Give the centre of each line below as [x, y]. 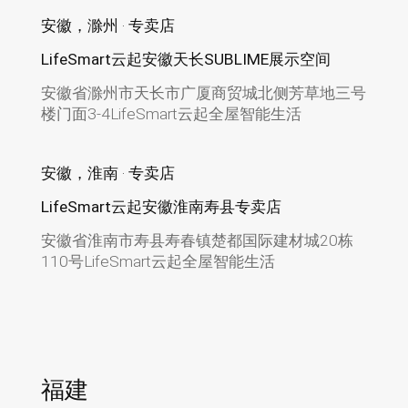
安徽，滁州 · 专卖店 [107, 25]
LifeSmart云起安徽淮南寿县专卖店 [161, 206]
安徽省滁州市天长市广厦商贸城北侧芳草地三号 [203, 92]
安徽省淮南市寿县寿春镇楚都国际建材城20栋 [197, 240]
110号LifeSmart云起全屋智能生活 [158, 261]
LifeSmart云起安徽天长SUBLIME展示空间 [185, 59]
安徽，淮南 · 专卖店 [107, 173]
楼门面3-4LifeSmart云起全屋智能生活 [171, 113]
